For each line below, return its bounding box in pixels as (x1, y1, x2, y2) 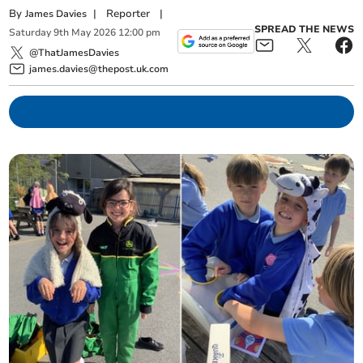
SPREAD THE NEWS (254, 23, 354, 36)
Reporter (106, 6, 151, 21)
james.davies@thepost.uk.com (29, 62, 169, 75)
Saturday (9, 26, 52, 40)
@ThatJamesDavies (29, 45, 120, 59)
